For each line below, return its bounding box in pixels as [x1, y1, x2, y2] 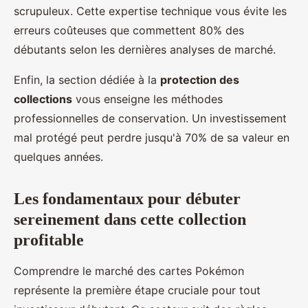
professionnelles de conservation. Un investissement [14, 111, 287, 126]
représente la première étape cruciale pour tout [14, 283, 261, 298]
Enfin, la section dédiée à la [14, 73, 160, 87]
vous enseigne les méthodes [72, 92, 223, 107]
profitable [14, 231, 84, 250]
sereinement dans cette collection [14, 210, 246, 229]
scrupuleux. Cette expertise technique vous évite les [14, 4, 287, 19]
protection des [160, 73, 239, 87]
